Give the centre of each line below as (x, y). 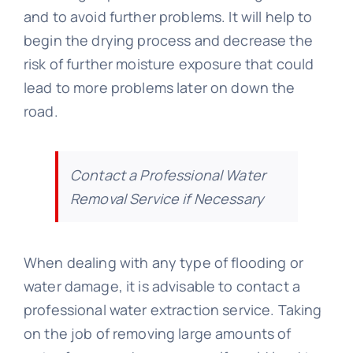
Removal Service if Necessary (167, 199)
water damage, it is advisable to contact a (162, 286)
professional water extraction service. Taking (173, 310)
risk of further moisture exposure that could (169, 64)
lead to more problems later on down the (159, 88)
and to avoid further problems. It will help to (168, 17)
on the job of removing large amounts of (157, 334)
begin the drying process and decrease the (168, 41)
